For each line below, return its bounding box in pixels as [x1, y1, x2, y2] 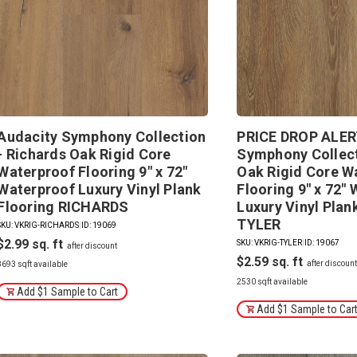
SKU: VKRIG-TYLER [237, 238, 303, 248]
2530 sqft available [237, 277, 308, 287]
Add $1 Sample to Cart [17, 284, 119, 298]
